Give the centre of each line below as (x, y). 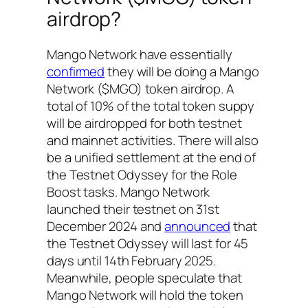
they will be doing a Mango (182, 72)
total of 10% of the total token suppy (151, 106)
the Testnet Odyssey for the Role (142, 175)
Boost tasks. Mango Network (129, 192)
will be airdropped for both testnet (144, 123)
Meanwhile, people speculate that (144, 278)
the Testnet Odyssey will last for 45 (148, 244)
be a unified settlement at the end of (152, 158)
